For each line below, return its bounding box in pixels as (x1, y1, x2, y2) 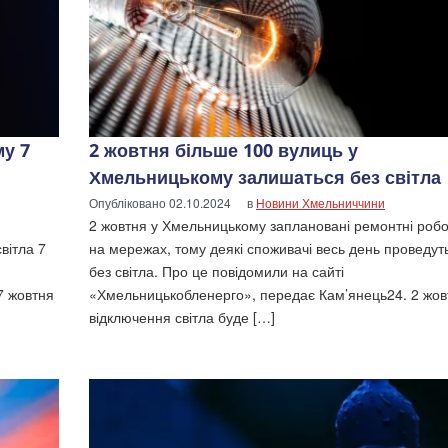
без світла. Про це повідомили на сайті (89, 261, 344, 282)
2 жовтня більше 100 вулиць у (89, 138, 358, 163)
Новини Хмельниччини (256, 194, 385, 212)
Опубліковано (89, 194, 169, 212)
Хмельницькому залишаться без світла (89, 165, 441, 190)
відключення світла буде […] (89, 307, 275, 328)
